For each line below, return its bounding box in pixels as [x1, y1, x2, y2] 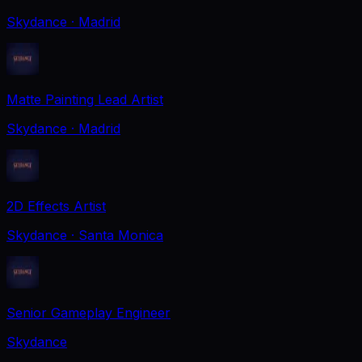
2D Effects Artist [6, 197, 106, 214]
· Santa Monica [71, 226, 163, 243]
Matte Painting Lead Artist [6, 90, 163, 107]
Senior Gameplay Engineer [6, 304, 170, 321]
